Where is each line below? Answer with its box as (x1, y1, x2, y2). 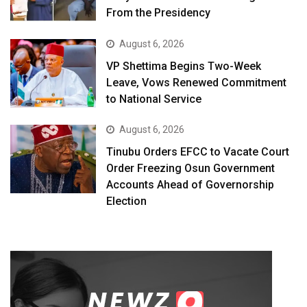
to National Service (106, 92, 202, 106)
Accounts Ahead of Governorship (106, 177, 275, 191)
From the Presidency (106, 6, 211, 20)
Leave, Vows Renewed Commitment (106, 75, 287, 89)
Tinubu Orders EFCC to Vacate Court (106, 145, 290, 158)
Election (106, 194, 147, 208)
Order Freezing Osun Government (106, 161, 275, 175)
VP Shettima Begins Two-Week (106, 59, 262, 73)
